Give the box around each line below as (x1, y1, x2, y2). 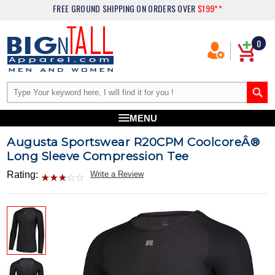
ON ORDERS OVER (136, 2, 198, 15)
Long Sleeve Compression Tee (7, 149, 189, 163)
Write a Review (90, 169, 144, 179)
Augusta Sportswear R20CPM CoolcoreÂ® (7, 135, 260, 149)
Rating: (7, 169, 39, 180)
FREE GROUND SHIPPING (53, 2, 137, 15)
